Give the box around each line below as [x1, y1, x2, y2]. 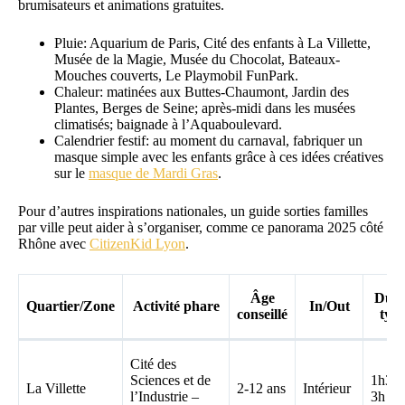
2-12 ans [237, 380, 286, 396]
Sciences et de [130, 372, 211, 388]
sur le [54, 165, 89, 181]
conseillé [237, 306, 287, 322]
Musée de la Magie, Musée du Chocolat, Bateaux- [54, 51, 340, 67]
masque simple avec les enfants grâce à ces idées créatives [54, 148, 383, 165]
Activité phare [132, 297, 220, 314]
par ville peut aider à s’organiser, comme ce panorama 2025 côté [18, 219, 383, 235]
